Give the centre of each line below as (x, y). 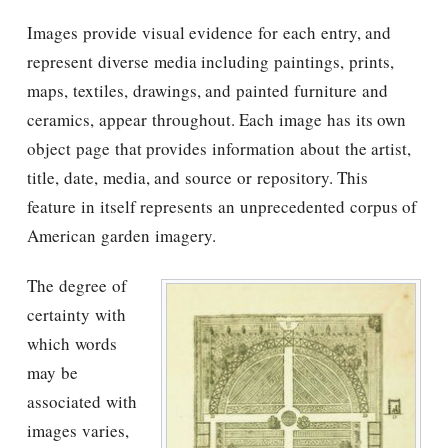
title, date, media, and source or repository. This (198, 177)
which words (72, 344)
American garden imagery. (121, 235)
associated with (82, 402)
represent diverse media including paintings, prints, (210, 61)
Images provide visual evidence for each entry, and (209, 32)
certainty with (76, 315)
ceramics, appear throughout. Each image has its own (217, 119)
